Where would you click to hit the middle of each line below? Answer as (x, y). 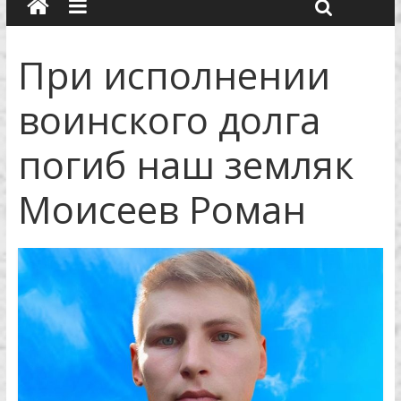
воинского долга (169, 119)
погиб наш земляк (185, 164)
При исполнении (174, 75)
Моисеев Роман (162, 209)
